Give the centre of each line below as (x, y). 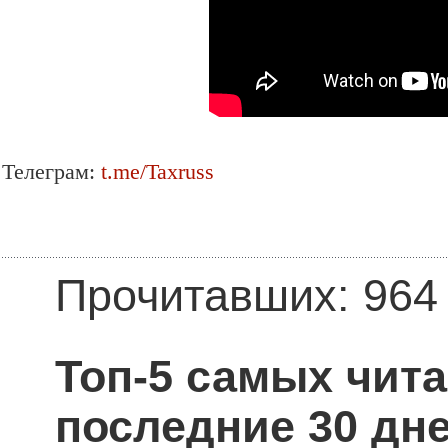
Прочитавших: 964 (246, 295)
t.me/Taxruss (157, 171)
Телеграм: (51, 171)
